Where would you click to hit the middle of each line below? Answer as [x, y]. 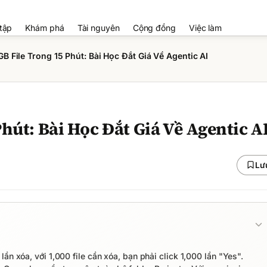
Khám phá [45, 28]
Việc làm [205, 28]
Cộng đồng [154, 28]
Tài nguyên [98, 28]
